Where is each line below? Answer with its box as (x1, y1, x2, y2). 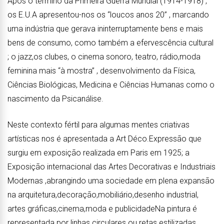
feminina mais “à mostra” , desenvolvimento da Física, (7, 66, 195, 75)
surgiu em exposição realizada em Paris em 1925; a (7, 148, 189, 157)
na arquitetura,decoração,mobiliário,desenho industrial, (7, 190, 198, 199)
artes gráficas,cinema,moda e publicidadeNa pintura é (7, 204, 197, 213)
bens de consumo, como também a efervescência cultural (7, 38, 213, 47)
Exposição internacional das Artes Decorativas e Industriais (7, 162, 215, 171)
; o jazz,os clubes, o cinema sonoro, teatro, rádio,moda (7, 52, 200, 61)
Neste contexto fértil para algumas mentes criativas (7, 120, 189, 129)
